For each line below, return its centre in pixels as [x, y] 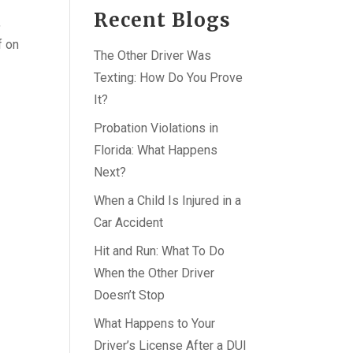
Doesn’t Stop [130, 295]
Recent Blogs [163, 20]
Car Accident [129, 223]
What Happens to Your [155, 323]
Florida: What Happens [156, 150]
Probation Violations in [156, 128]
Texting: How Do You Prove [169, 78]
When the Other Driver [154, 273]
